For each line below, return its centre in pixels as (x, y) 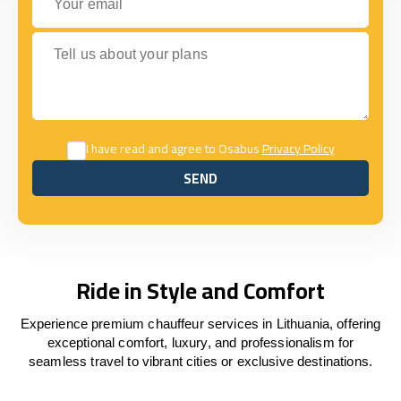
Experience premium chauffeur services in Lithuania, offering (200, 324)
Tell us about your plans (107, 40)
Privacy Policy (298, 149)
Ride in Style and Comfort (200, 290)
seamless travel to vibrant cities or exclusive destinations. (200, 361)
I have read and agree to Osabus (174, 149)
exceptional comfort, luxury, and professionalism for (200, 342)
